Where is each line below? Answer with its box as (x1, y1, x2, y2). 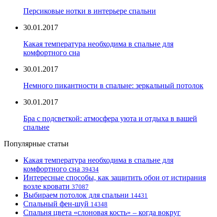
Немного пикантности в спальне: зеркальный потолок (23, 81, 203, 90)
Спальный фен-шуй (23, 200, 89, 208)
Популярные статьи (4, 139, 69, 148)
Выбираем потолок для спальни (23, 191, 129, 200)
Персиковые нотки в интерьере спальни (23, 7, 156, 15)
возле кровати (23, 182, 70, 191)
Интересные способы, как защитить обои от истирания (23, 173, 206, 182)
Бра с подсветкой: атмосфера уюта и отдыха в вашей (23, 114, 197, 123)
